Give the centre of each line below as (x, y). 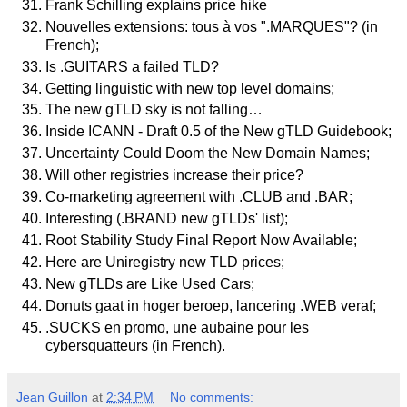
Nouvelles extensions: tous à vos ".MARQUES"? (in (212, 26)
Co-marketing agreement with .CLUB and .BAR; (199, 197)
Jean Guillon (52, 397)
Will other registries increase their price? (174, 175)
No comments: (212, 397)
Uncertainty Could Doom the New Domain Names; (208, 154)
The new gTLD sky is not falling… (154, 110)
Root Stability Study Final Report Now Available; (201, 241)
